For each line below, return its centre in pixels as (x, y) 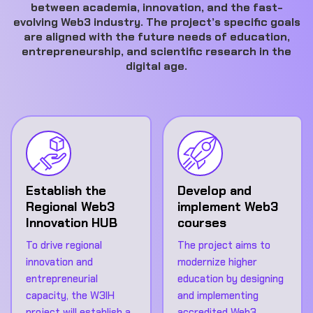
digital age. (156, 66)
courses (202, 223)
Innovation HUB (72, 223)
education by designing (230, 278)
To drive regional (64, 245)
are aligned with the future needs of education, (156, 36)
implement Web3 (227, 206)
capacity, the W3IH (70, 295)
